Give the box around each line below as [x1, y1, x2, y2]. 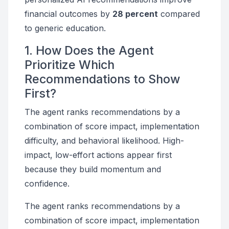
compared [158, 9, 200, 19]
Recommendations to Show [25, 72, 180, 86]
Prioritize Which [25, 57, 114, 72]
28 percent [112, 9, 158, 19]
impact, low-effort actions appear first [25, 150, 172, 160]
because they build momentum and [25, 164, 161, 174]
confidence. [25, 178, 70, 189]
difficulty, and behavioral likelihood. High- [25, 135, 184, 146]
